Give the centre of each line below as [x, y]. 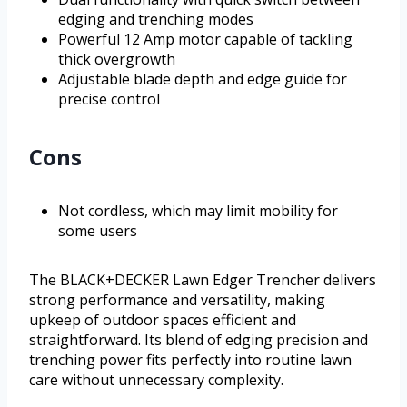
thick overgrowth [117, 60]
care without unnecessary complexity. [156, 380]
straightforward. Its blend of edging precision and [199, 340]
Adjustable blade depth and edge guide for [203, 79]
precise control [109, 99]
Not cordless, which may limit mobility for [198, 211]
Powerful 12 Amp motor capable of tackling [205, 40]
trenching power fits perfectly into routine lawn [190, 360]
